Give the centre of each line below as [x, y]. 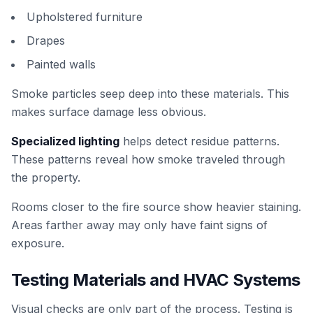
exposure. [38, 243]
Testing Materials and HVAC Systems [156, 280]
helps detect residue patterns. [199, 141]
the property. [46, 177]
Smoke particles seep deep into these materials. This [150, 94]
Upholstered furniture [85, 17]
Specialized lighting [65, 141]
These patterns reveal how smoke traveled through [148, 159]
